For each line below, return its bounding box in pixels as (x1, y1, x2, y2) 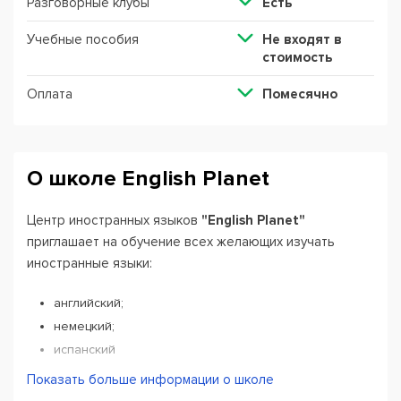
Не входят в (261, 31, 342, 47)
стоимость (261, 49, 332, 65)
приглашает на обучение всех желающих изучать (27, 234, 335, 250)
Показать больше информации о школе (27, 371, 274, 388)
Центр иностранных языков (27, 212, 198, 228)
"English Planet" (198, 212, 305, 228)
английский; (54, 295, 124, 311)
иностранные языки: (27, 255, 152, 271)
